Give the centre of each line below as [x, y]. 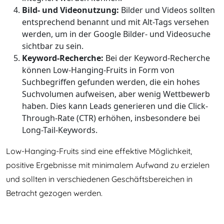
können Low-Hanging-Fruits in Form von [98, 70]
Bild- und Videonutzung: [70, 10]
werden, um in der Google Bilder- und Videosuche [116, 34]
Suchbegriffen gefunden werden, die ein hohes [111, 82]
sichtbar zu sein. [53, 46]
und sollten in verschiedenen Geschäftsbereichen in [99, 179]
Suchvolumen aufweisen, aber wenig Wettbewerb [116, 94]
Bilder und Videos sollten [167, 10]
